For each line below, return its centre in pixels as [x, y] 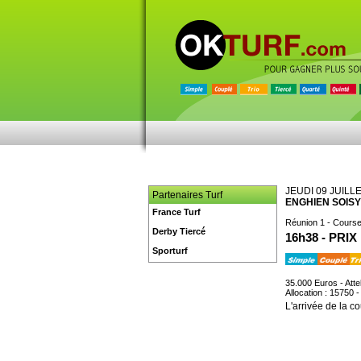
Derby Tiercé [179, 231]
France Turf [176, 212]
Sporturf [170, 251]
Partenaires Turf [187, 195]
